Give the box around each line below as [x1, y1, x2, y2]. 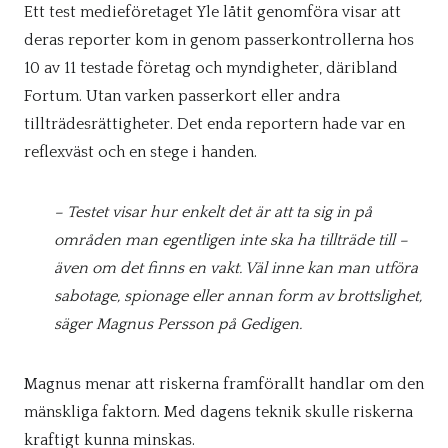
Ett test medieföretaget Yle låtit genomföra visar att [24, 3, 401, 21]
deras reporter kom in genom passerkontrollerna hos [24, 31, 414, 49]
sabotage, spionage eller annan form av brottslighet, [54, 287, 422, 305]
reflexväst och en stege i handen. [24, 143, 257, 161]
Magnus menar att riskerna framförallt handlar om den [24, 375, 424, 393]
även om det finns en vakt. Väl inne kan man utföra [54, 259, 418, 277]
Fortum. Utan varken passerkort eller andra [24, 87, 340, 105]
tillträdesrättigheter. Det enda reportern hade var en [24, 115, 405, 133]
